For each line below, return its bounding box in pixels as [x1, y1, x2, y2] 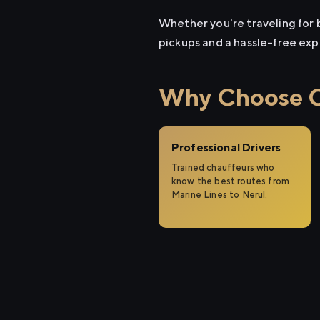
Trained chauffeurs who [171, 162, 275, 173]
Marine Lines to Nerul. [171, 189, 268, 200]
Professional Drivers [171, 141, 281, 154]
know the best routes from [171, 176, 290, 186]
